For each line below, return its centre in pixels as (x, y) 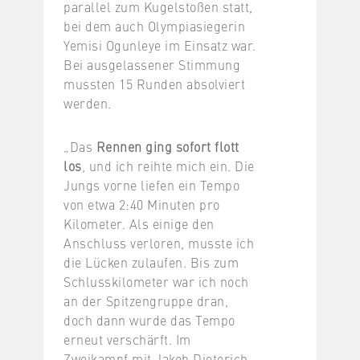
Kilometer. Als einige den (139, 223)
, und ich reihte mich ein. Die (168, 165)
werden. (88, 102)
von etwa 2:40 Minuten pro (142, 204)
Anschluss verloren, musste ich (159, 242)
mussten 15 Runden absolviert (154, 83)
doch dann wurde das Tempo (149, 319)
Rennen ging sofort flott (168, 146)
